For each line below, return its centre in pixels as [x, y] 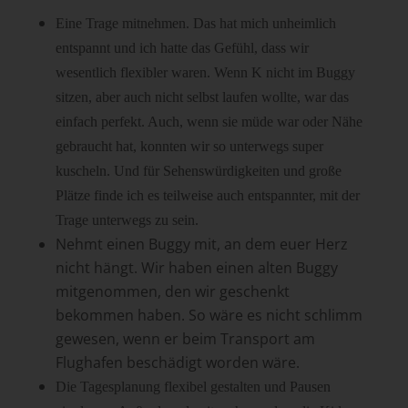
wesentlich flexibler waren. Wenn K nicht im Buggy [205, 73]
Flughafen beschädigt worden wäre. [177, 363]
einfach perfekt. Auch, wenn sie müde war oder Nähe [209, 122]
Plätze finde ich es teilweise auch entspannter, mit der [207, 196]
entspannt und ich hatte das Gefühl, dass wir [182, 48]
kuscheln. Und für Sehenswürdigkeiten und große [198, 171]
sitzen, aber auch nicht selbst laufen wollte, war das [202, 97]
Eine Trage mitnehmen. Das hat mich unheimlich [195, 24]
